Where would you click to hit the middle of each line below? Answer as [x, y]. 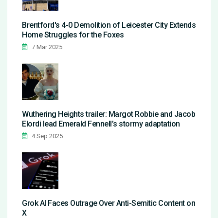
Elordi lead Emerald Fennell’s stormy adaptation [101, 124]
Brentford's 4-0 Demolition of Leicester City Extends [109, 25]
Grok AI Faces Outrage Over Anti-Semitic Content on [109, 203]
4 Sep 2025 [46, 136]
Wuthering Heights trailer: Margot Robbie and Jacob [109, 114]
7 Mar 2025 [46, 47]
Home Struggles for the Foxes [73, 35]
